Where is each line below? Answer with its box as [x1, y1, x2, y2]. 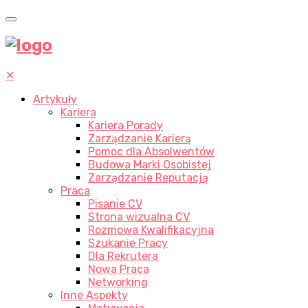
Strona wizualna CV [88, 210, 190, 223]
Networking [88, 275, 148, 289]
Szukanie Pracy [88, 236, 168, 250]
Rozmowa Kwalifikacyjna [88, 223, 214, 236]
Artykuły [33, 92, 77, 106]
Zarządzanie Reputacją [88, 170, 208, 184]
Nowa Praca [88, 262, 149, 276]
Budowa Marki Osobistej [88, 157, 211, 171]
